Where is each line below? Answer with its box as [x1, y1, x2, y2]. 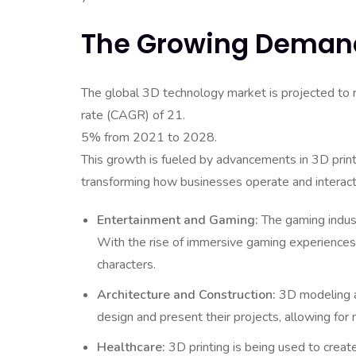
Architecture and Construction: [97, 286, 276, 304]
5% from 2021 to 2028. [81, 129, 217, 146]
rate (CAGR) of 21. [81, 106, 185, 124]
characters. [97, 256, 156, 273]
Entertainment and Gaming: [97, 211, 258, 229]
